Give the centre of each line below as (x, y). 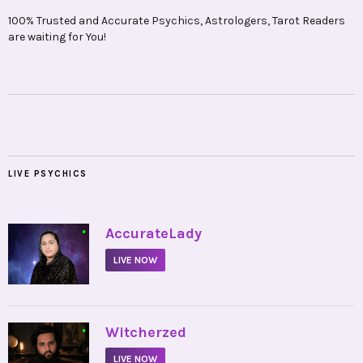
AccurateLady (154, 234)
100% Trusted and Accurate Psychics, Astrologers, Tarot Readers (177, 21)
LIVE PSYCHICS (48, 174)
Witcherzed (146, 333)
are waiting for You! (57, 37)
